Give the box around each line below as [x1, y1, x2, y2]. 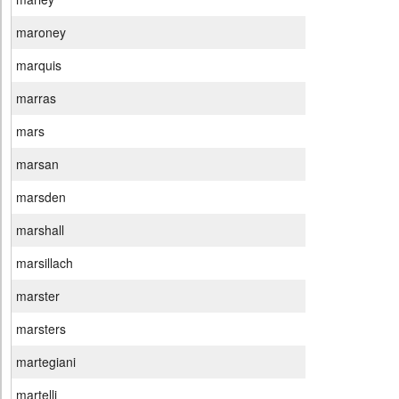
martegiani [16, 353, 76, 371]
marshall [16, 221, 64, 240]
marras [16, 89, 56, 108]
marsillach [16, 254, 73, 273]
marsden [16, 188, 66, 207]
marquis [16, 56, 61, 75]
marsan [16, 155, 59, 174]
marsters [16, 320, 66, 338]
